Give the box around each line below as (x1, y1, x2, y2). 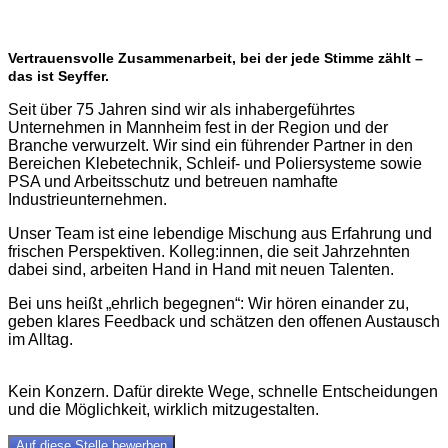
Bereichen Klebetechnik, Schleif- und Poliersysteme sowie (8, 155, 422, 173)
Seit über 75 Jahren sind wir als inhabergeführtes (8, 101, 355, 119)
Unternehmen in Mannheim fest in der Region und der (8, 119, 388, 137)
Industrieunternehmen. (8, 191, 167, 209)
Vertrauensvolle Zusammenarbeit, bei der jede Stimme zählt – (8, 50, 423, 67)
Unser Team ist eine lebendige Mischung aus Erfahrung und (8, 225, 432, 243)
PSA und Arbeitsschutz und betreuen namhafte (8, 173, 338, 191)
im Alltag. (8, 331, 73, 349)
